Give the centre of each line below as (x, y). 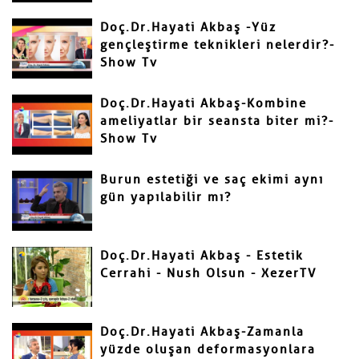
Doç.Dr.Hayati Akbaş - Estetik (202, 256)
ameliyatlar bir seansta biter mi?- (217, 121)
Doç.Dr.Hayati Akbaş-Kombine (204, 103)
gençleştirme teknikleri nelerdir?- (218, 45)
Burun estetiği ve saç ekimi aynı (212, 179)
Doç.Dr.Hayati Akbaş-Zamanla (202, 332)
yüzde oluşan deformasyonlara (208, 349)
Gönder (61, 66)
